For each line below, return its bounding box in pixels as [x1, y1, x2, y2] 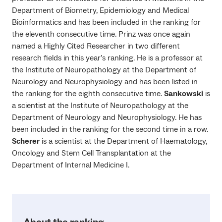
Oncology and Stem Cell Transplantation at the [12, 148, 171, 158]
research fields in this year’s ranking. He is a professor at [12, 53, 203, 63]
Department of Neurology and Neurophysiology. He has [12, 112, 202, 122]
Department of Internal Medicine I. [12, 160, 129, 170]
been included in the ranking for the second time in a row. [12, 124, 208, 134]
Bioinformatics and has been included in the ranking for [12, 17, 201, 27]
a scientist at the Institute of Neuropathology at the [12, 100, 188, 111]
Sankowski [164, 88, 203, 99]
